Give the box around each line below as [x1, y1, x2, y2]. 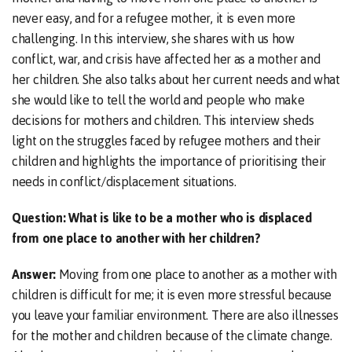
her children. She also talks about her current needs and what [12, 71, 340, 87]
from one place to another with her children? [12, 230, 261, 246]
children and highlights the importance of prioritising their [12, 153, 327, 169]
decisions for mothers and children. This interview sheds [12, 112, 314, 128]
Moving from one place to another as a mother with [58, 266, 337, 282]
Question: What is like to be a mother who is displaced [12, 210, 312, 225]
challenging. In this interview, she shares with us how [12, 31, 295, 46]
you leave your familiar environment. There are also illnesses [12, 307, 339, 323]
